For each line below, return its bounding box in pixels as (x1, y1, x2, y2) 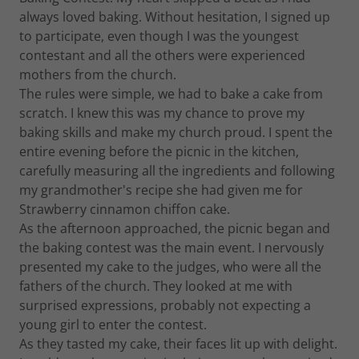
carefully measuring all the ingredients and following (19, 162, 335, 179)
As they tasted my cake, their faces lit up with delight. (19, 335, 337, 353)
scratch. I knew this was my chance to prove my (19, 104, 305, 122)
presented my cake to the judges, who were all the (19, 258, 321, 276)
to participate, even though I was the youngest (19, 27, 299, 45)
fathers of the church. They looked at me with (19, 277, 292, 295)
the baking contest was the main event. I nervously (19, 239, 324, 256)
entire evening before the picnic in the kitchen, (19, 143, 299, 160)
